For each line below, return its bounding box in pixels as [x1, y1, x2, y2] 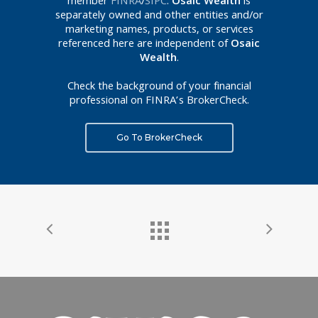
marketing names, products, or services [65, 21, 253, 40]
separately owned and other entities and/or [55, 6, 263, 26]
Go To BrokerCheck [116, 131, 202, 143]
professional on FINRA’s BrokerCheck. [69, 92, 249, 111]
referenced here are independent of [58, 35, 231, 54]
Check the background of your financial [67, 77, 251, 97]
